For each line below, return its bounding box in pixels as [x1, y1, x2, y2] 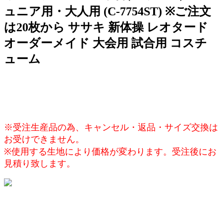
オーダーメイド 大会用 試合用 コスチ [4, 36, 207, 50]
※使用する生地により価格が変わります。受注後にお [4, 146, 217, 157]
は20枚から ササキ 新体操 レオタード [4, 20, 208, 34]
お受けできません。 [4, 134, 84, 144]
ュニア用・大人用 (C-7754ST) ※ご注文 [4, 4, 211, 18]
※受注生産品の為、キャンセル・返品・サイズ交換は [4, 122, 218, 132]
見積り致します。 [4, 158, 75, 168]
